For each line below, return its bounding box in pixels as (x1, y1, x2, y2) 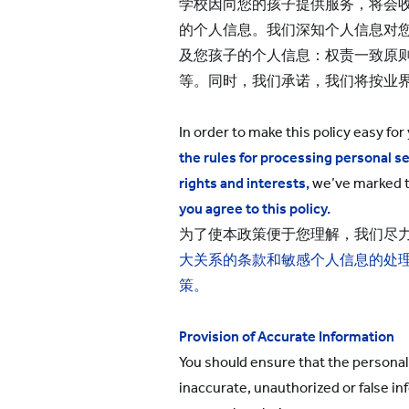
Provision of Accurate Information (179, 328, 394, 345)
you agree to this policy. (179, 200, 330, 217)
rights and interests (179, 174, 306, 192)
